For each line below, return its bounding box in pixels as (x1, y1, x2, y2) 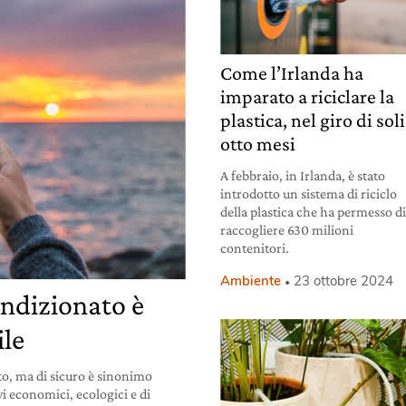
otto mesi (220, 132, 296, 156)
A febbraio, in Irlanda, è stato (220, 168, 386, 184)
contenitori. (220, 240, 290, 256)
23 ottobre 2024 (294, 272, 394, 291)
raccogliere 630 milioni (220, 222, 354, 238)
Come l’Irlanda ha (220, 62, 364, 85)
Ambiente (220, 272, 282, 291)
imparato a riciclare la (220, 85, 395, 109)
